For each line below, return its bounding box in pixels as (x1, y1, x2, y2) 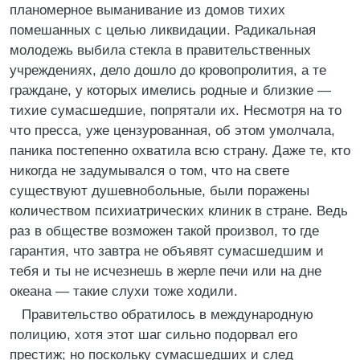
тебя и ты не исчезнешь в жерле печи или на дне (10, 264, 321, 279)
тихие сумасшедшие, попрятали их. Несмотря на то (10, 103, 342, 118)
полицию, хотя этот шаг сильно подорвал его (10, 327, 297, 342)
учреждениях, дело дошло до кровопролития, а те (10, 63, 326, 78)
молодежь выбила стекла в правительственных (10, 43, 311, 58)
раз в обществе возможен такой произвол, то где (10, 223, 319, 239)
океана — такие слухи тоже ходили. (10, 284, 238, 299)
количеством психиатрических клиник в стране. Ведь (10, 203, 348, 219)
